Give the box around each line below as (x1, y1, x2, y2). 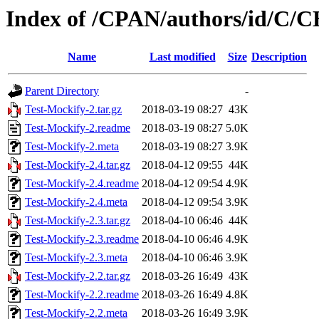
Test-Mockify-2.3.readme (25, 233, 139, 246)
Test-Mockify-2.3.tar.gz (25, 214, 130, 227)
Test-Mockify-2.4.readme (25, 177, 139, 190)
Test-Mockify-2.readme (25, 122, 130, 135)
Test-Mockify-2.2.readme (25, 288, 139, 301)
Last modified (149, 51, 216, 63)
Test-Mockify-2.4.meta (25, 196, 127, 209)
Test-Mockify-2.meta (25, 140, 119, 153)
